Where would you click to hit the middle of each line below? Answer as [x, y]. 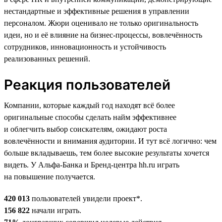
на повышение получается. [50, 176]
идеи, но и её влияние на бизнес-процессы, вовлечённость [103, 35]
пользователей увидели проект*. [86, 198]
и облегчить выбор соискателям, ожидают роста [85, 129]
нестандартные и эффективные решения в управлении [97, 11]
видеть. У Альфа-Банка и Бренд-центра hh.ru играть [92, 165]
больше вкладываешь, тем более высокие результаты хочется [107, 153]
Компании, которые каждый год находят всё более [89, 105]
